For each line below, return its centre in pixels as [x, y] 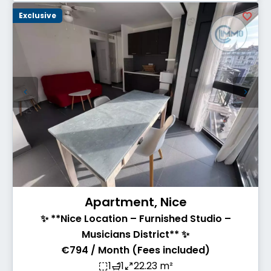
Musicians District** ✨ [135, 234]
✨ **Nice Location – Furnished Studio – [135, 218]
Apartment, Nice [135, 202]
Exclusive [38, 16]
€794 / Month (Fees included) [135, 250]
